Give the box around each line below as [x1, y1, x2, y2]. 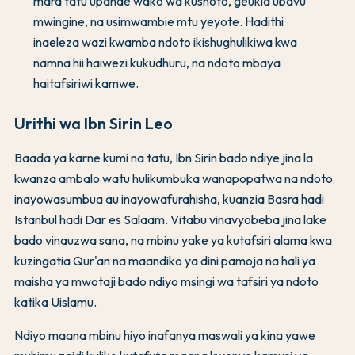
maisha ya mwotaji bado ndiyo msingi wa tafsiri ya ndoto [14, 273, 319, 290]
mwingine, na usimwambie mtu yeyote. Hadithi [33, 13, 284, 30]
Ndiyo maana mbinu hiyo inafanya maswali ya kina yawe [14, 327, 315, 344]
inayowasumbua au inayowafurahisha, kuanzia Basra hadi [14, 191, 324, 208]
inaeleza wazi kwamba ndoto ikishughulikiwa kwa [33, 34, 297, 51]
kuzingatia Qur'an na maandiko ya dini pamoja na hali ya [14, 253, 315, 269]
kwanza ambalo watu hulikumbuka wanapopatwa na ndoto [14, 170, 333, 187]
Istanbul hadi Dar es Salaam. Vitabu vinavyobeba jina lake [14, 212, 326, 228]
